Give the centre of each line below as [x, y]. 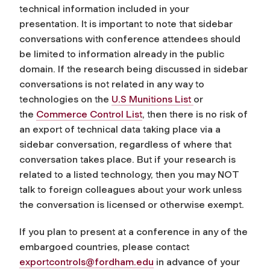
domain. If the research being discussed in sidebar [133, 69]
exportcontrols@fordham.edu [86, 262]
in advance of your [197, 262]
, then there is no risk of [195, 114]
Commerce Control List [89, 114]
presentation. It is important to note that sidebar [126, 24]
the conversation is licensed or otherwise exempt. [132, 204]
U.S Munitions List [152, 99]
